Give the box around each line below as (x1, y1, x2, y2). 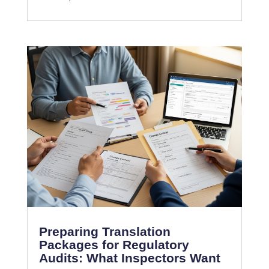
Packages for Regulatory (38, 238, 189, 252)
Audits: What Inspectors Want (38, 251, 220, 265)
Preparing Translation (38, 225, 171, 239)
